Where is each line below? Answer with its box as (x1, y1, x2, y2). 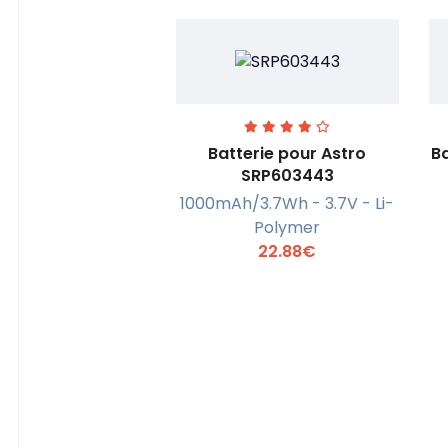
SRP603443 (240, 163, 334, 187)
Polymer (254, 215, 321, 239)
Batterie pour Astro (208, 141, 367, 165)
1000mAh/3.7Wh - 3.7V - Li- (180, 191, 395, 215)
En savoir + (257, 202, 342, 226)
